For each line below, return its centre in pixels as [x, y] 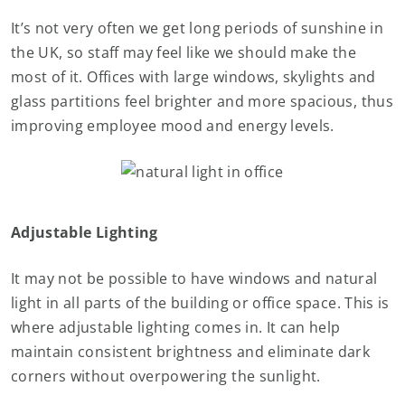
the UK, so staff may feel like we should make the [184, 52]
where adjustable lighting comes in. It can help [176, 327]
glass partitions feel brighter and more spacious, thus [202, 101]
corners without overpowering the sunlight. [166, 376]
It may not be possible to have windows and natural [194, 278]
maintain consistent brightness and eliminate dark [191, 352]
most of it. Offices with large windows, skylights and [193, 77]
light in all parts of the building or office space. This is [200, 303]
